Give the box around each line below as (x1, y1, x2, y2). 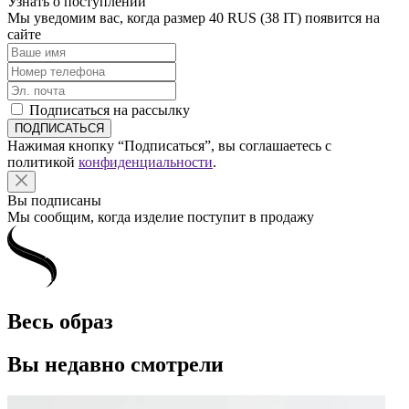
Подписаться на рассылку (29, 102, 190, 118)
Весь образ (7, 309, 113, 333)
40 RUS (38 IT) (209, 10, 301, 26)
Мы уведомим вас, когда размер (7, 10, 209, 26)
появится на (301, 10, 380, 26)
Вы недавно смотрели (7, 351, 224, 376)
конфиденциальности (79, 154, 213, 170)
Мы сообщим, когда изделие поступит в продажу (7, 209, 314, 225)
